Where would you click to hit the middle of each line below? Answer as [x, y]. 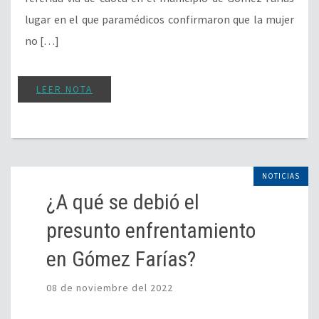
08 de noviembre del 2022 [110, 288]
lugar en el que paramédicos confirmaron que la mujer [159, 20]
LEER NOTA [64, 90]
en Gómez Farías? [121, 259]
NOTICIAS [281, 176]
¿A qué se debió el [123, 202]
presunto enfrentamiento [151, 231]
